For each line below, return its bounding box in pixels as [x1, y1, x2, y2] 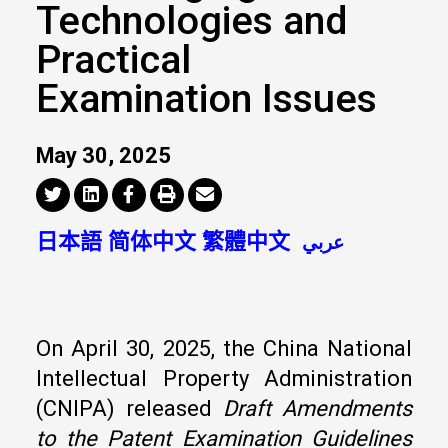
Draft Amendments [223, 395, 412, 421]
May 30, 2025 [36, 142, 171, 168]
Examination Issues [36, 74, 377, 122]
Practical [36, 35, 191, 83]
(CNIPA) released [36, 395, 223, 421]
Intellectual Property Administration [36, 365, 412, 391]
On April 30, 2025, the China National [36, 335, 412, 361]
